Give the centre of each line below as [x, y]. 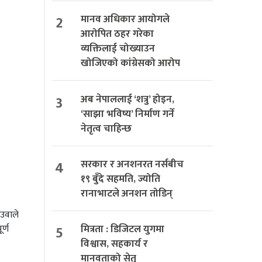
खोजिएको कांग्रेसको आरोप [130, 63]
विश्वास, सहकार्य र [114, 244]
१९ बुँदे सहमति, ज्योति [120, 179]
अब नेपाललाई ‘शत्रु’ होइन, [127, 99]
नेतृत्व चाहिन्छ [106, 128]
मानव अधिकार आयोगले [125, 20]
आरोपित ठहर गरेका [117, 34]
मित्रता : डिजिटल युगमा [123, 229]
